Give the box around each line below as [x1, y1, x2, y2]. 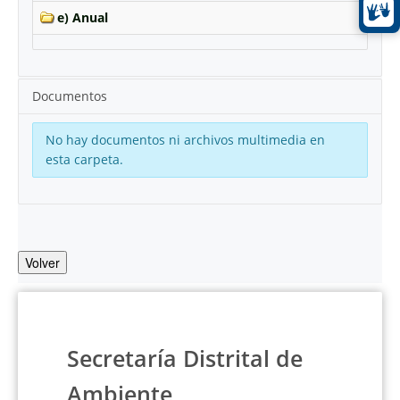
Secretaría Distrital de [67, 344, 303, 373]
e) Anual [57, 9, 108, 26]
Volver [25, 254, 60, 271]
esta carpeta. [46, 151, 123, 168]
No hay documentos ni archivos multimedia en [46, 131, 325, 148]
